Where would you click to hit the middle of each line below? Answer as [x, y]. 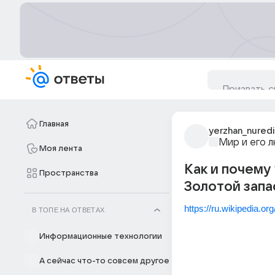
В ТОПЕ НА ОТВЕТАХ [68, 210]
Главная [54, 124]
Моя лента [61, 149]
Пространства [69, 173]
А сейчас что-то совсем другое [104, 261]
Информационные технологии [101, 236]
